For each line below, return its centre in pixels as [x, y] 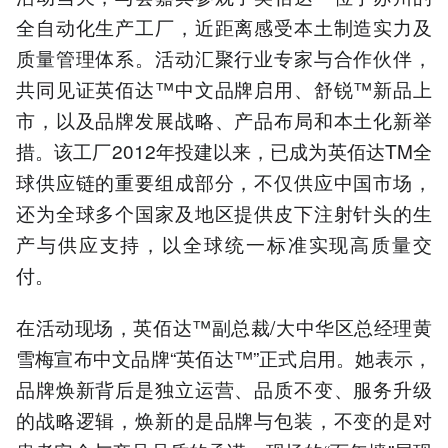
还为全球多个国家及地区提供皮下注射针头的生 [224, 212]
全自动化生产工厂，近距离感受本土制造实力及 [224, 26]
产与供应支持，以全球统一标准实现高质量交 [224, 243]
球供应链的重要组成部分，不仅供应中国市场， [224, 181]
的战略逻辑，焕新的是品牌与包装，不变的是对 [224, 419]
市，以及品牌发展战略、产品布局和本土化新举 [224, 119]
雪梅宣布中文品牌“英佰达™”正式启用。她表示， [224, 357]
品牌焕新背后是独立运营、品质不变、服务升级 [224, 388]
